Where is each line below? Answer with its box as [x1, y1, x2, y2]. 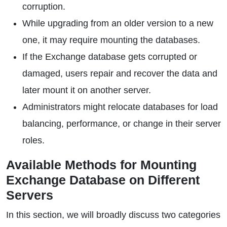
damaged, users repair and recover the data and [22, 68, 217, 79]
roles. [22, 135, 45, 145]
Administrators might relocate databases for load [22, 102, 218, 112]
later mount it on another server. [22, 85, 151, 95]
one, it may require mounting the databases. [22, 35, 200, 45]
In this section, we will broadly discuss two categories [6, 210, 220, 220]
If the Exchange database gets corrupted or [22, 52, 197, 62]
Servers [6, 188, 53, 202]
